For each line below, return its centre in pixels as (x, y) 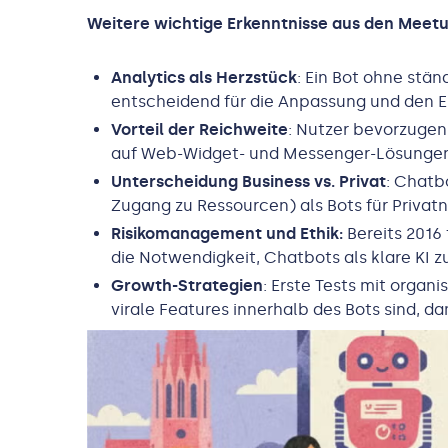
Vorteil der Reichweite (199, 130)
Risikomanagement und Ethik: (227, 234)
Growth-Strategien (187, 286)
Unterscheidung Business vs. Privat (248, 182)
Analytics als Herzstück (204, 78)
